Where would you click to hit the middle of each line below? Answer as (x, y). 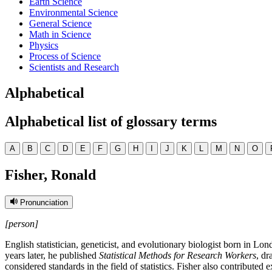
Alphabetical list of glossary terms (111, 121)
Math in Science (60, 34)
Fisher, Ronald (50, 175)
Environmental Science (73, 12)
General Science (60, 23)
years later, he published (52, 255)
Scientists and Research (74, 67)
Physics (44, 45)
